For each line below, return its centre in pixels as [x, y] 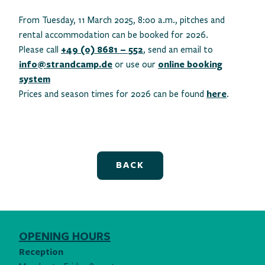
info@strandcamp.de [66, 65]
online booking [190, 65]
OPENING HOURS [65, 237]
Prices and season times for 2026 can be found [113, 94]
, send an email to [178, 50]
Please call [40, 50]
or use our [135, 65]
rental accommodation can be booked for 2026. [114, 35]
